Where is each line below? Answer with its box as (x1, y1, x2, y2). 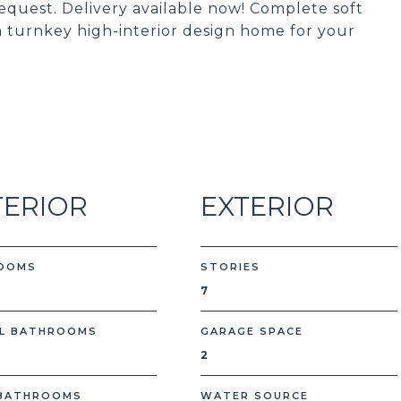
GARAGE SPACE (200, 325, 303, 337)
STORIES (200, 260, 260, 273)
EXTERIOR (200, 191, 334, 222)
